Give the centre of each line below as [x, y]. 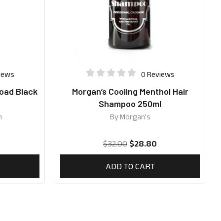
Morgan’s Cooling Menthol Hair [130, 92]
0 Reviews [158, 74]
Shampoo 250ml [130, 104]
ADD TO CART [130, 166]
